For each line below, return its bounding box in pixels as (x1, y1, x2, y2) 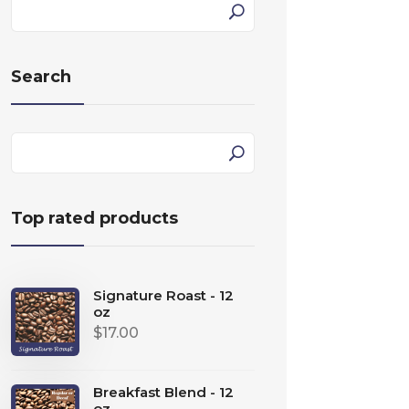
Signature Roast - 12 (92, 287, 234, 305)
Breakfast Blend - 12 (92, 383, 234, 402)
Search (10, 67, 71, 88)
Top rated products (10, 208, 178, 229)
